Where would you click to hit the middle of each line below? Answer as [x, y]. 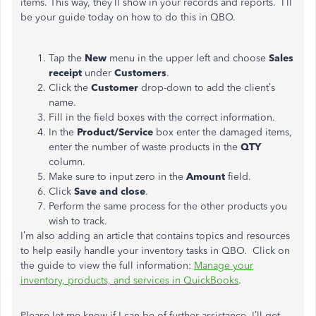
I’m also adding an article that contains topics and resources [155, 236]
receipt [65, 73]
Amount [206, 177]
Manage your [224, 266]
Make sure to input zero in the [117, 177]
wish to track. [78, 221]
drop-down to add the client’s [207, 88]
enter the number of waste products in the [145, 147]
